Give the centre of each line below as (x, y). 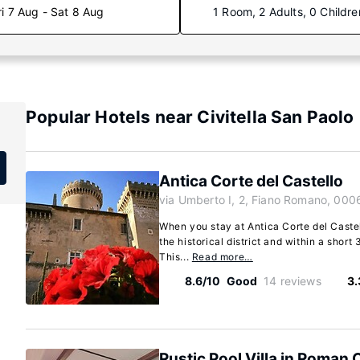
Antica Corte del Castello (251, 181)
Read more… (222, 257)
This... (176, 257)
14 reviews (292, 281)
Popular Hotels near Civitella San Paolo (190, 117)
